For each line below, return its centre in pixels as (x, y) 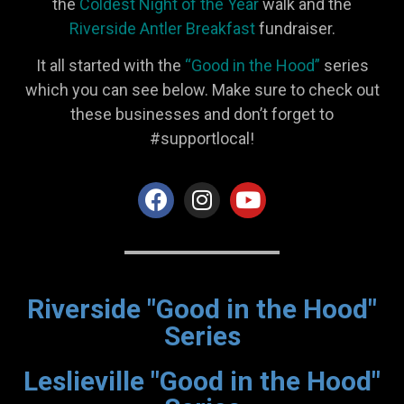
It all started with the (110, 66)
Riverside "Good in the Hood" (202, 308)
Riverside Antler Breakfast (162, 28)
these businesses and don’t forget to (202, 115)
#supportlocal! (202, 139)
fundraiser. (295, 28)
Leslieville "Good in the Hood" (202, 381)
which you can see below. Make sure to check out (202, 90)
